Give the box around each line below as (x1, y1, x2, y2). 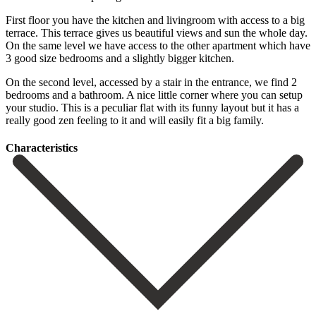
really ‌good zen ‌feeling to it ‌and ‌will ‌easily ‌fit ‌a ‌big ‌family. (6, 114, 264, 126)
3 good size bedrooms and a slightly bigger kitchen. (6, 51, 234, 64)
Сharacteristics (6, 141, 78, 154)
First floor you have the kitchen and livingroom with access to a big (6, 13, 305, 26)
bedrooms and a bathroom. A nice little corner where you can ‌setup (6, 88, 303, 101)
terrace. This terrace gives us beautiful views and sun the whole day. (6, 26, 308, 39)
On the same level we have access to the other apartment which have (6, 39, 310, 51)
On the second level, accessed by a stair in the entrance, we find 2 (6, 75, 297, 88)
